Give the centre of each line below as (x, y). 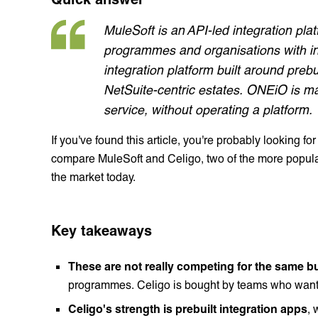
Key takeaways (102, 230)
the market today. (93, 176)
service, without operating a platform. (208, 109)
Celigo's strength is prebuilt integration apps (188, 308)
